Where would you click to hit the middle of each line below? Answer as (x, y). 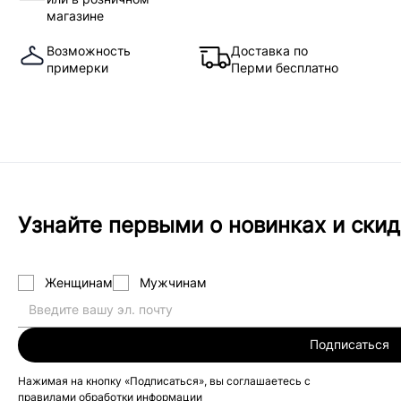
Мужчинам (173, 282)
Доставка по (269, 51)
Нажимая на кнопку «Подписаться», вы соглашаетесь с (164, 380)
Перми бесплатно (285, 68)
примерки (77, 68)
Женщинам (79, 282)
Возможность (89, 51)
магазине (75, 16)
